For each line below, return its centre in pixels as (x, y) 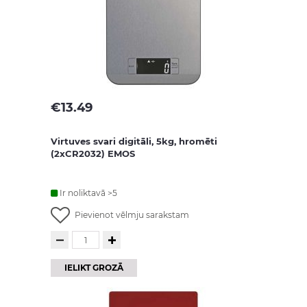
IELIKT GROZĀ (94, 268)
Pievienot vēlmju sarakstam (132, 215)
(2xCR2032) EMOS (93, 153)
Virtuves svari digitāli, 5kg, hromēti (134, 141)
